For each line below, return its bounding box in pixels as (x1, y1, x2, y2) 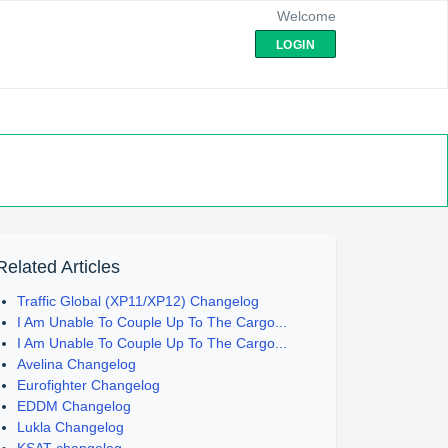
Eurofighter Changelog (17, 377, 161, 393)
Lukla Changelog (17, 419, 125, 435)
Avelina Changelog (17, 356, 137, 372)
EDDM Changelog (17, 398, 132, 414)
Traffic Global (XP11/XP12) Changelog (17, 293, 260, 309)
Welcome (277, 8, 336, 24)
